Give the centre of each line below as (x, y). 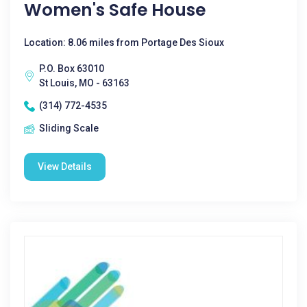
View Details (65, 167)
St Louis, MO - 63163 (84, 83)
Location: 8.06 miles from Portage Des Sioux (124, 42)
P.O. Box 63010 (72, 69)
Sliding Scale (69, 128)
